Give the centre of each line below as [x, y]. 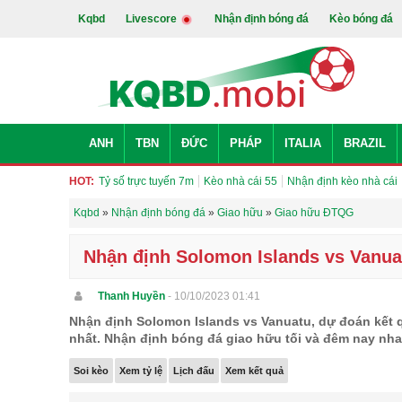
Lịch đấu [194, 371]
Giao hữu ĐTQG [314, 213]
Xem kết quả [254, 371]
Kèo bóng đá [361, 19]
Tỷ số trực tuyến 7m [146, 181]
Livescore [153, 19]
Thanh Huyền [131, 296]
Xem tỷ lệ [141, 371]
